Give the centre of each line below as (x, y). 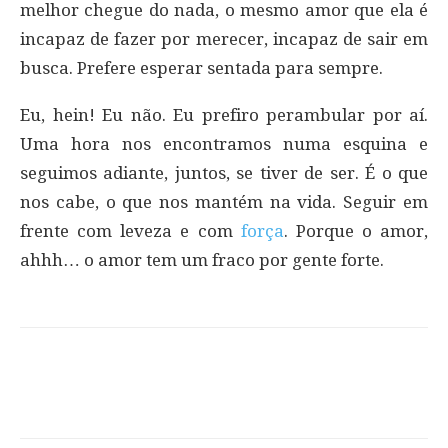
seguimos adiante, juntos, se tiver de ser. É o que (224, 172)
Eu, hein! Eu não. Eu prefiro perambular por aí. (224, 114)
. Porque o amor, (355, 230)
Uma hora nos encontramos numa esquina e (224, 143)
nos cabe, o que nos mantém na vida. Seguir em (224, 201)
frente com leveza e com (130, 230)
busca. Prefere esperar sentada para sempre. (201, 67)
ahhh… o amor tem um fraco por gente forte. (202, 259)
